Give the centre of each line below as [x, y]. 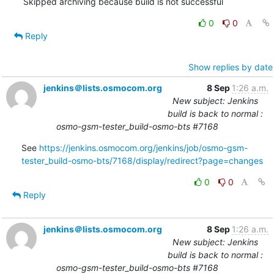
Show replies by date [230, 67]
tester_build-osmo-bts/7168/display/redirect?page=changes [142, 160]
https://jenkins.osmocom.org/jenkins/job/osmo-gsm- [143, 147]
